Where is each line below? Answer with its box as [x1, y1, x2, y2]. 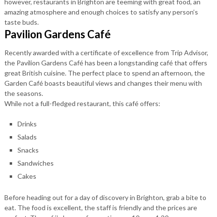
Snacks [17, 146, 39, 154]
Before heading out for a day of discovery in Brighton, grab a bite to [4, 193, 206, 201]
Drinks [17, 120, 37, 128]
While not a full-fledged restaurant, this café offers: [4, 99, 160, 108]
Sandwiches [17, 159, 54, 167]
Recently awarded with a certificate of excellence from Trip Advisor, [4, 48, 208, 57]
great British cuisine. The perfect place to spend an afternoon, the [4, 69, 205, 77]
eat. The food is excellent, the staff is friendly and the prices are [4, 203, 197, 212]
